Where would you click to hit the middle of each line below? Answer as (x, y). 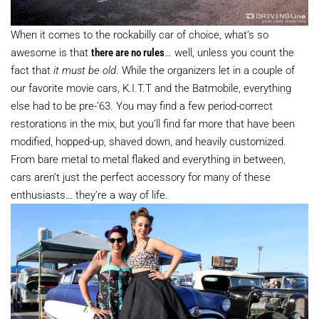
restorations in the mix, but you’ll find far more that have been (153, 123)
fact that (32, 70)
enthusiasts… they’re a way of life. (89, 194)
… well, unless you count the (229, 52)
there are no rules (128, 52)
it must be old (85, 70)
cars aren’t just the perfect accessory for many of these (141, 177)
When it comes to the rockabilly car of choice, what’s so (140, 34)
